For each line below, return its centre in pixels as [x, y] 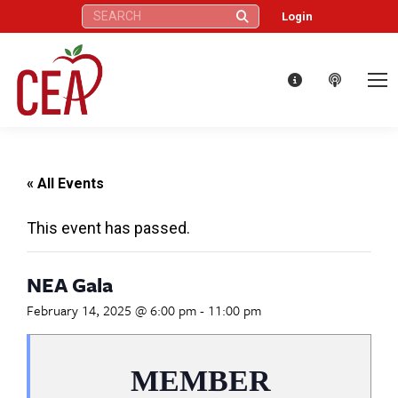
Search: [99, 12]
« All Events [65, 183]
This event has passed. [108, 227]
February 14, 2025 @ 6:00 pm [111, 310]
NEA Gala [70, 284]
